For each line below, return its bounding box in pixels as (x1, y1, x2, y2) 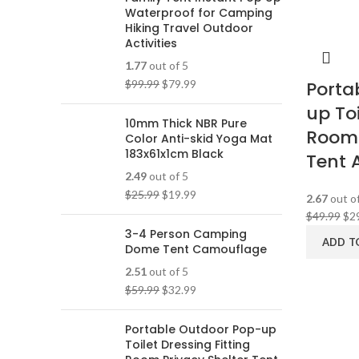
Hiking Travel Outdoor (125, 20, 253, 36)
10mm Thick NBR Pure (125, 115, 247, 131)
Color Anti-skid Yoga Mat (125, 131, 272, 147)
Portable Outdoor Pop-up (125, 321, 276, 337)
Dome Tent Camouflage (125, 241, 267, 257)
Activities (125, 35, 177, 51)
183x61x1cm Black (125, 146, 224, 162)
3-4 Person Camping (125, 226, 247, 242)
